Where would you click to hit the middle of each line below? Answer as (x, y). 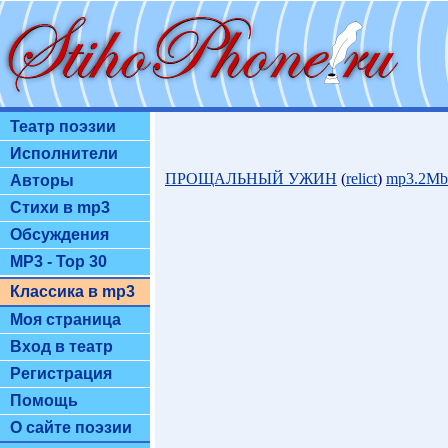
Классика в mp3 (72, 291)
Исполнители (64, 153)
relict (361, 178)
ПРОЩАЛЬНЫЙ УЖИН (251, 178)
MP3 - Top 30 (58, 261)
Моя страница (65, 319)
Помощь (44, 400)
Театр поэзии (63, 126)
